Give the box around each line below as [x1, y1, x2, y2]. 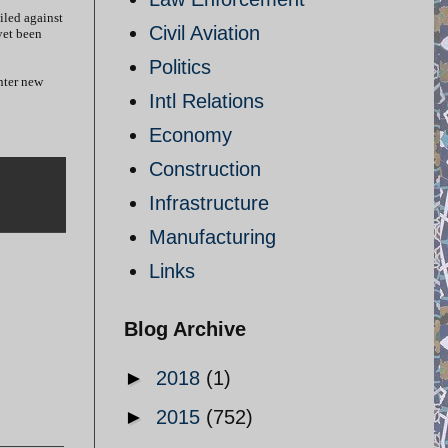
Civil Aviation [149, 22, 260, 44]
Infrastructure [149, 192, 269, 214]
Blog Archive [124, 318, 246, 340]
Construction [149, 158, 261, 180]
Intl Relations [149, 90, 264, 112]
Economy [149, 124, 232, 146]
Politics [149, 56, 211, 78]
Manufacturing [149, 226, 276, 248]
